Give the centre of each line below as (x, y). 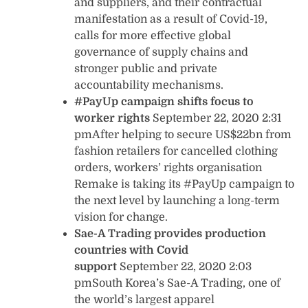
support (96, 266)
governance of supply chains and (161, 52)
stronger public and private (146, 68)
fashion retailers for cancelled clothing (176, 151)
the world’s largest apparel (144, 299)
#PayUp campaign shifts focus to (164, 101)
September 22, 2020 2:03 (184, 266)
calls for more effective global (153, 35)
